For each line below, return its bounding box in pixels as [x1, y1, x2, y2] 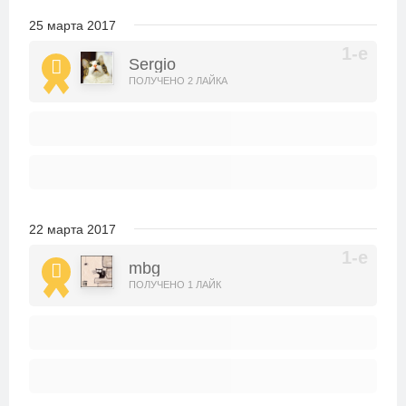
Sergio [129, 55, 176, 73]
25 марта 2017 [29, 18, 116, 33]
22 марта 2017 [29, 222, 116, 237]
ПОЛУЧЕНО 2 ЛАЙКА [129, 75, 227, 86]
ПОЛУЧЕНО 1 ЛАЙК [129, 279, 221, 290]
